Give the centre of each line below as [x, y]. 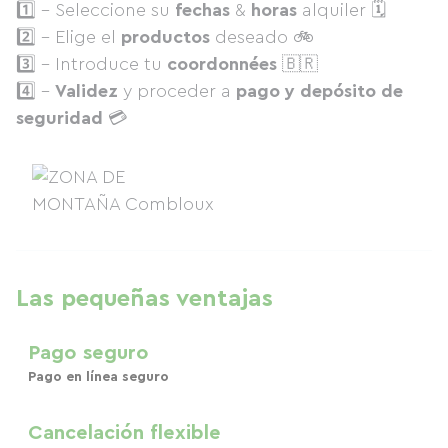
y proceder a [177, 91]
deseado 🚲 [262, 37]
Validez [86, 91]
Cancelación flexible [124, 433]
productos [165, 37]
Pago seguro [88, 353]
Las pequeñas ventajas [144, 299]
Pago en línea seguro [98, 377]
